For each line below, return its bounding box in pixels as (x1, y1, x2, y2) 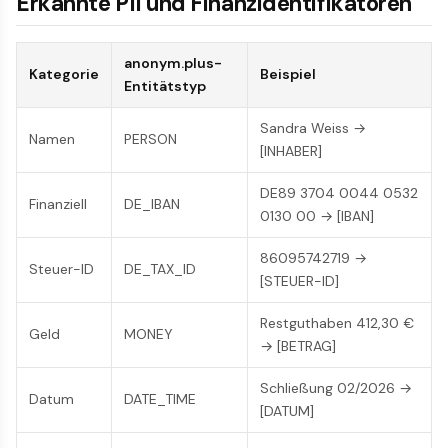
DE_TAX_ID (124, 260, 196, 279)
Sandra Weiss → (260, 119, 366, 138)
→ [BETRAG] (260, 337, 336, 356)
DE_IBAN (124, 195, 180, 214)
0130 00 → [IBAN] (260, 207, 374, 226)
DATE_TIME (124, 390, 196, 409)
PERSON (124, 130, 177, 149)
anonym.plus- (124, 54, 222, 73)
